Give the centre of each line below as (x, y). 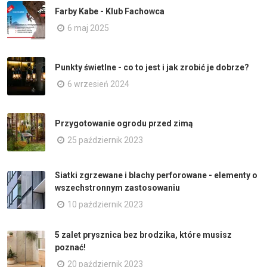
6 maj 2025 (88, 28)
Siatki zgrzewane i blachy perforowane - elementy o (156, 175)
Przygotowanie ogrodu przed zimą (124, 124)
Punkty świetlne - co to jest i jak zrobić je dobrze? (152, 68)
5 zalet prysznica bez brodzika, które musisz (143, 235)
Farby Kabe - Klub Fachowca (110, 12)
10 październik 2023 (105, 204)
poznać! (70, 247)
